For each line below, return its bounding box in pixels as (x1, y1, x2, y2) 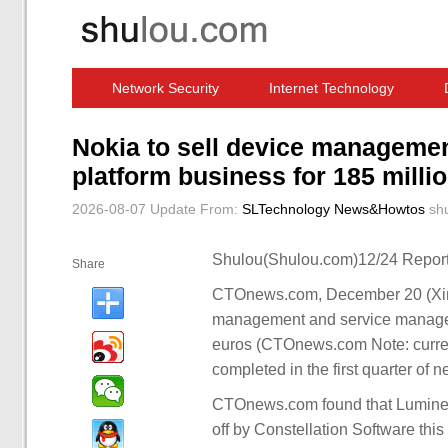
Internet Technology (269, 80, 394, 96)
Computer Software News (97, 120, 259, 136)
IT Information (309, 120, 398, 136)
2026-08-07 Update (72, 201, 196, 217)
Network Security (112, 80, 219, 96)
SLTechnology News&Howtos (242, 201, 425, 217)
